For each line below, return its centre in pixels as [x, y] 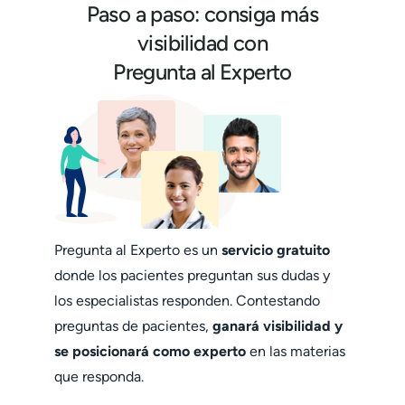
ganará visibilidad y [278, 326]
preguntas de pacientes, [133, 326]
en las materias [296, 351]
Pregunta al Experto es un [138, 250]
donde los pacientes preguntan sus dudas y [192, 275]
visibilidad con [202, 43]
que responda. [99, 377]
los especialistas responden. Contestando [187, 301]
